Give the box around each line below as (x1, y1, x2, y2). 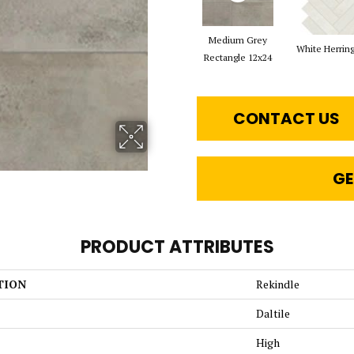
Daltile (256, 306, 290, 321)
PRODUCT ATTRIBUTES (80, 235, 274, 259)
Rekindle (256, 277, 299, 292)
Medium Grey (209, 34, 267, 46)
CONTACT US (233, 107, 341, 130)
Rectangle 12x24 (204, 51, 272, 63)
